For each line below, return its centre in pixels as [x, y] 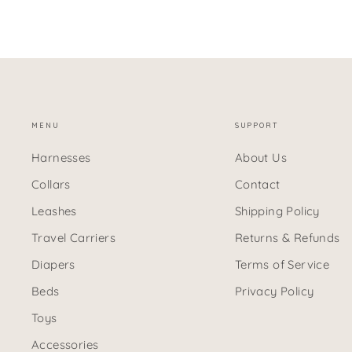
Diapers [53, 265]
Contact [257, 185]
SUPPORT [256, 126]
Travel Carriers [73, 238]
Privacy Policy [274, 291]
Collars [51, 185]
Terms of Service [282, 265]
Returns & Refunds [287, 238]
